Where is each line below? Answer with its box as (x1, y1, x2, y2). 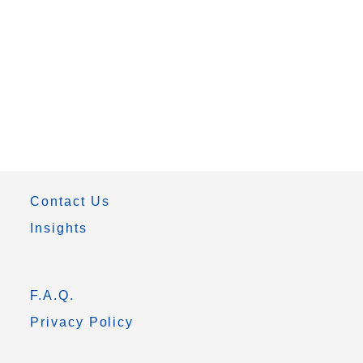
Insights (30, 221, 88, 235)
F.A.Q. (30, 288, 75, 302)
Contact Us (30, 194, 110, 208)
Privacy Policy (30, 315, 135, 329)
